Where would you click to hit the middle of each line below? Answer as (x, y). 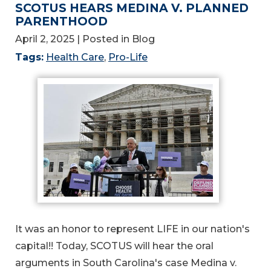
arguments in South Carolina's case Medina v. (126, 263)
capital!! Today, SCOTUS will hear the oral (114, 246)
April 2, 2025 (45, 39)
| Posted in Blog (116, 39)
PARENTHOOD (61, 21)
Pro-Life (128, 57)
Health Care (75, 57)
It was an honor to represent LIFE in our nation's (132, 229)
